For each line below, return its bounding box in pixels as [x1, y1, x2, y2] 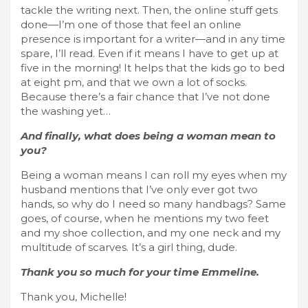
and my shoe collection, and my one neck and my [21, 225, 280, 239]
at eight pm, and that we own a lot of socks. [21, 75, 247, 89]
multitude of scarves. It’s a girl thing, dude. [21, 240, 237, 254]
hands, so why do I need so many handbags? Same [21, 197, 286, 210]
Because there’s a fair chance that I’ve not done [21, 89, 270, 103]
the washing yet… [21, 104, 111, 118]
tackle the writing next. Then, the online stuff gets [21, 3, 278, 16]
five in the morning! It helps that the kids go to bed [21, 60, 285, 74]
